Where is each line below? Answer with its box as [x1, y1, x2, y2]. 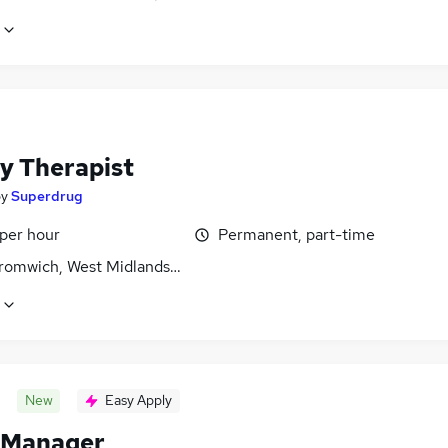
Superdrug [11, 187, 83, 206]
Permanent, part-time [218, 224, 375, 246]
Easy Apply [105, 391, 172, 410]
